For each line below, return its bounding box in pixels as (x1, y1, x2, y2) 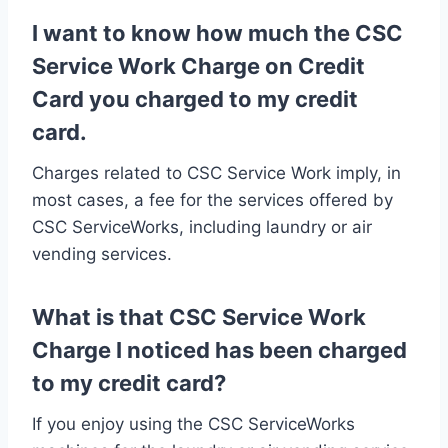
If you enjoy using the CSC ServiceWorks (32, 413, 355, 434)
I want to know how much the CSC (32, 19, 403, 46)
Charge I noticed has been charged (32, 336, 407, 363)
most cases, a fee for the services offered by (32, 189, 393, 210)
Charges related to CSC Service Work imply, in (32, 162, 401, 183)
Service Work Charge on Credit (32, 52, 365, 79)
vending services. (32, 243, 172, 264)
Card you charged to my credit (32, 85, 358, 112)
